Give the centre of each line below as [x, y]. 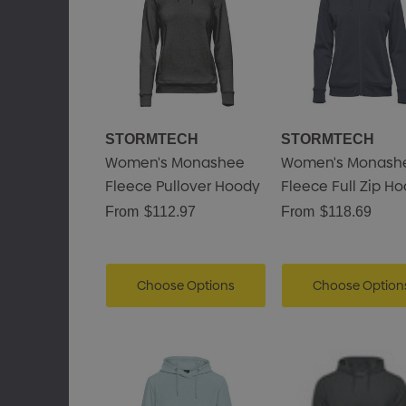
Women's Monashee [174, 163]
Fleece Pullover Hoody [182, 186]
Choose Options [185, 285]
